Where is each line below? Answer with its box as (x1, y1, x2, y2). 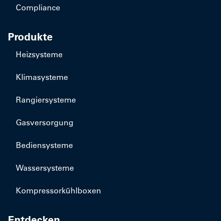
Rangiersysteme (16, 95, 76, 105)
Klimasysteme (16, 72, 68, 82)
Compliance (16, 2, 60, 12)
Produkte (8, 31, 53, 43)
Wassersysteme (16, 163, 74, 173)
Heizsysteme (16, 49, 63, 59)
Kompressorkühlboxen (16, 185, 101, 195)
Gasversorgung (16, 117, 74, 127)
